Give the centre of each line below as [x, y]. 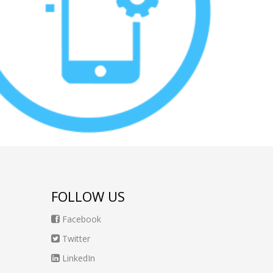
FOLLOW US [88, 196]
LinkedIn [77, 258]
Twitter [75, 239]
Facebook [80, 219]
